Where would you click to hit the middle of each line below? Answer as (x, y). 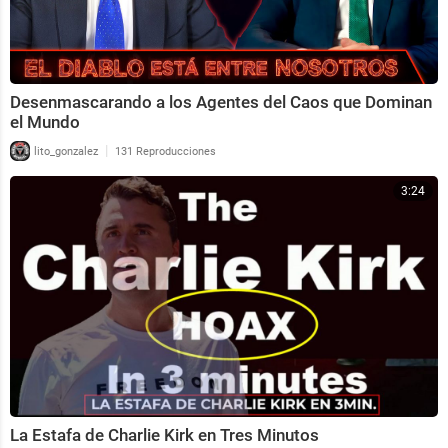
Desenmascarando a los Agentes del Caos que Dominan (221, 101)
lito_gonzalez (64, 151)
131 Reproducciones (165, 151)
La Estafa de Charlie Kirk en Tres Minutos (164, 434)
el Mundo (45, 121)
